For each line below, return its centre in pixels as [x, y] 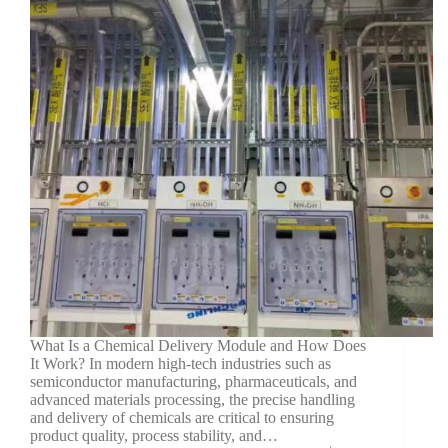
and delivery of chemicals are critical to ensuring [182, 417]
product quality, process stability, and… [154, 435]
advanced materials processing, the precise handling [192, 399]
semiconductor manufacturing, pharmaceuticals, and [193, 381]
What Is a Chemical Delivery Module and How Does [198, 345]
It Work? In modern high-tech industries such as [180, 363]
